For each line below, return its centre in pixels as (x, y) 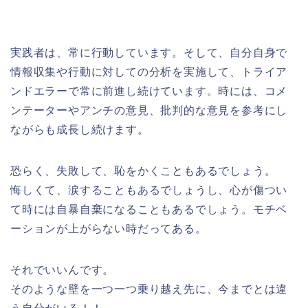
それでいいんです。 (63, 270)
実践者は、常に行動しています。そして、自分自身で (149, 53)
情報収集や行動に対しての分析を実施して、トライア (149, 72)
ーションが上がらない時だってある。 (109, 229)
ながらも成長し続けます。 (80, 130)
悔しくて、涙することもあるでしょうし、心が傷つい (149, 190)
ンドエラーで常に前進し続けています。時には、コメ (149, 91)
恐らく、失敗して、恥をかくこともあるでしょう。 (143, 171)
